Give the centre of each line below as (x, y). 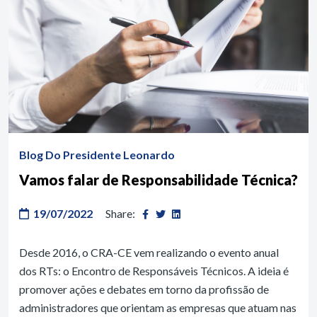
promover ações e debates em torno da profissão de (144, 289)
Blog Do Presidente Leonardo (97, 154)
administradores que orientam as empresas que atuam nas (158, 307)
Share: (120, 213)
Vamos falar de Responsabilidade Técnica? (158, 179)
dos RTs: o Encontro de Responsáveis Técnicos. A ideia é (154, 270)
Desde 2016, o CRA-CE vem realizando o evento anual (149, 252)
